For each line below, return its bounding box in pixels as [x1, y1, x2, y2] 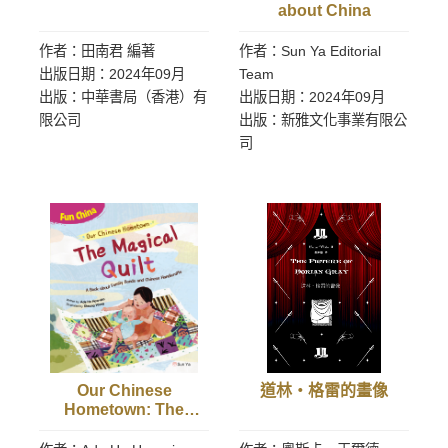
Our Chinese [76, 382, 172, 399]
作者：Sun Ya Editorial [239, 43, 381, 59]
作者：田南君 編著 [39, 43, 155, 59]
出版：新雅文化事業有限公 [239, 112, 407, 128]
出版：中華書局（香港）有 [39, 89, 207, 105]
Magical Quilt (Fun [56, 420, 192, 437]
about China [277, 2, 371, 19]
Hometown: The [64, 401, 184, 418]
